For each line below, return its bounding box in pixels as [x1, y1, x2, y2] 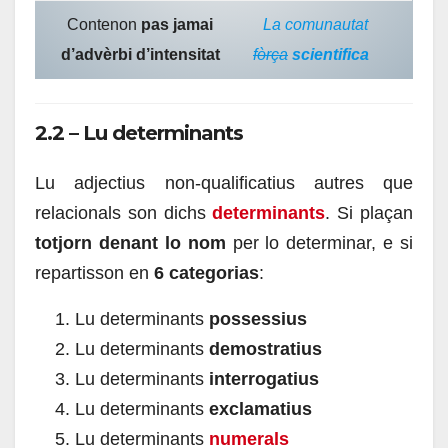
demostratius [209, 339, 322, 360]
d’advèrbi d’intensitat [60, 45, 220, 63]
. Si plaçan [325, 203, 414, 224]
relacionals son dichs [35, 203, 213, 224]
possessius [209, 309, 307, 330]
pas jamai [141, 15, 213, 33]
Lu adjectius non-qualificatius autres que [35, 173, 413, 194]
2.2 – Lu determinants [35, 120, 243, 145]
